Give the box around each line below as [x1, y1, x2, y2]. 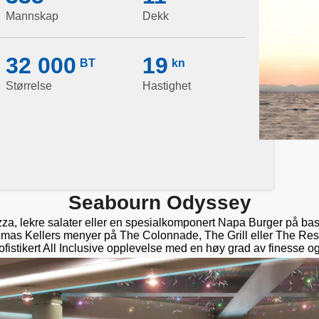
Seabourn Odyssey [68, 192, 251, 214]
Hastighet [142, 79, 191, 92]
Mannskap [6, 9, 58, 22]
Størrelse [6, 79, 52, 92]
